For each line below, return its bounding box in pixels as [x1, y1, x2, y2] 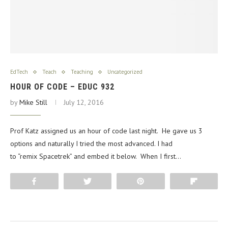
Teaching [71, 68, 93, 76]
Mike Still [19, 98, 47, 107]
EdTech [10, 68, 28, 76]
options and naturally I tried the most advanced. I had [10, 139, 173, 149]
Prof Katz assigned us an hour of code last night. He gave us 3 [10, 126, 203, 136]
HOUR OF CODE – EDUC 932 [10, 82, 115, 92]
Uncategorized [107, 68, 142, 76]
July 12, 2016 [64, 98, 104, 107]
